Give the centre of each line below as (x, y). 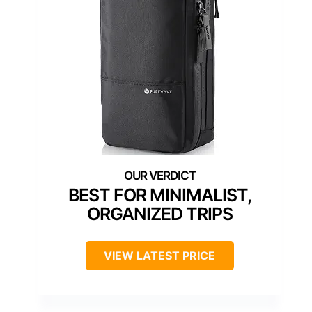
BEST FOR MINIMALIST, (159, 195)
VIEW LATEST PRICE (159, 256)
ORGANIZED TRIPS (159, 214)
